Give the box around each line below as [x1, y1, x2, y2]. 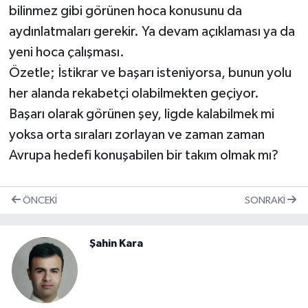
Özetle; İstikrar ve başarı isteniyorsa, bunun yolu [8, 66, 291, 80]
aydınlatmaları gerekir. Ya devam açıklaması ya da [8, 25, 295, 39]
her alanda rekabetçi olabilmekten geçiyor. [8, 87, 259, 101]
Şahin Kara [89, 238, 143, 250]
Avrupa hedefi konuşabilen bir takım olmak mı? [8, 148, 278, 163]
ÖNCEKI [21, 195, 57, 206]
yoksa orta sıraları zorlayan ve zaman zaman [8, 128, 265, 142]
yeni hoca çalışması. [8, 45, 124, 60]
